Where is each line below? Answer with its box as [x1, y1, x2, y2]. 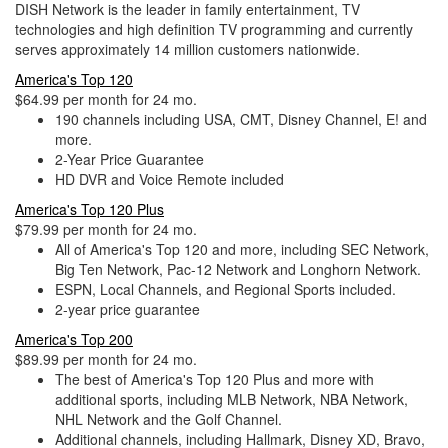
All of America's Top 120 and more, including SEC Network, [55, 239, 429, 259]
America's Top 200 [15, 329, 133, 349]
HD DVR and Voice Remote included [55, 169, 284, 189]
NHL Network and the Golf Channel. [55, 409, 282, 429]
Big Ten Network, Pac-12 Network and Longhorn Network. [55, 259, 421, 279]
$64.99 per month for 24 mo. [15, 89, 197, 109]
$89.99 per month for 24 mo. [15, 349, 197, 369]
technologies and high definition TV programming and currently [15, 19, 413, 39]
